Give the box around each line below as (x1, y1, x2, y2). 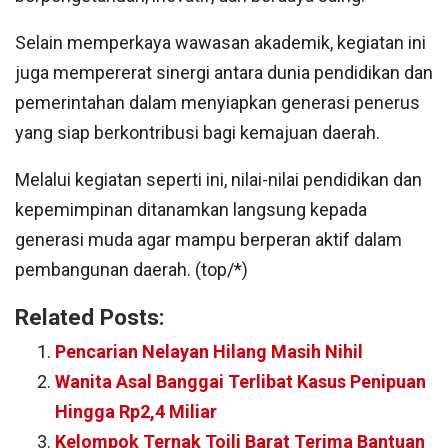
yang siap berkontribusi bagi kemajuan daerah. (15, 122, 380, 144)
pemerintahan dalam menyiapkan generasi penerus (15, 92, 420, 114)
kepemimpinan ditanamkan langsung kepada (15, 199, 367, 221)
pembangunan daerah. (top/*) (15, 259, 248, 281)
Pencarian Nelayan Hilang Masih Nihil (55, 341, 363, 363)
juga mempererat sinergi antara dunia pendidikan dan (15, 62, 433, 84)
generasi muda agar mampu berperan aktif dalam (15, 229, 402, 251)
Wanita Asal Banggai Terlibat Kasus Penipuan (55, 371, 426, 393)
